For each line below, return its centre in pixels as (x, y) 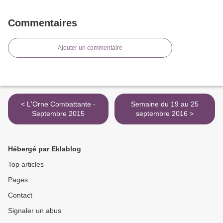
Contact (20, 195)
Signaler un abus (35, 211)
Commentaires (43, 23)
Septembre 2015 (58, 114)
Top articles (26, 165)
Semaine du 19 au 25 (165, 104)
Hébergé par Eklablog (45, 149)
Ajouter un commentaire (90, 48)
